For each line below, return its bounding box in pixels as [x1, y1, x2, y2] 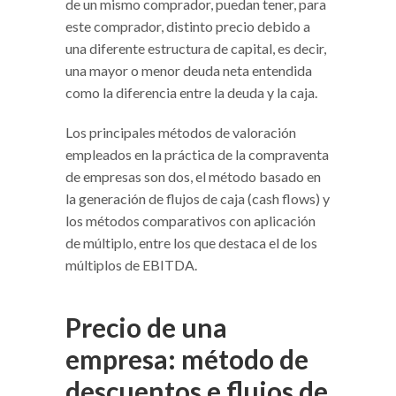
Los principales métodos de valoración [65, 123, 296, 141]
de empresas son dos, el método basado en [65, 167, 321, 185]
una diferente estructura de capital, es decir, [65, 39, 326, 57]
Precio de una [65, 310, 227, 343]
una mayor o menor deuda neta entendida [65, 61, 312, 79]
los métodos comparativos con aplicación [65, 211, 316, 229]
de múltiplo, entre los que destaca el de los [65, 233, 317, 251]
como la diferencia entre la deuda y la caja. [65, 83, 317, 101]
